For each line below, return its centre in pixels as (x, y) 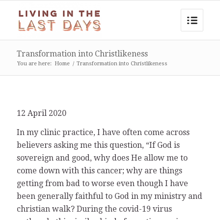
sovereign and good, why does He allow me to (102, 158)
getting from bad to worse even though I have (102, 184)
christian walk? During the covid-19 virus (94, 209)
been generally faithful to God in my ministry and (109, 196)
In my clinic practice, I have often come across (103, 133)
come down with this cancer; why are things (99, 171)
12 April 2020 (41, 113)
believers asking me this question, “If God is (98, 145)
